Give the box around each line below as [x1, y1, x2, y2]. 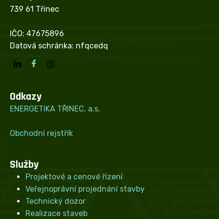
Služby [10, 157, 39, 172]
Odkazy [10, 89, 42, 104]
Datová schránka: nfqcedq [10, 41, 108, 50]
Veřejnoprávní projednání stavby [25, 184, 145, 194]
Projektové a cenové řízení [25, 172, 123, 181]
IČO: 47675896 [10, 28, 64, 38]
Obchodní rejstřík [10, 128, 73, 138]
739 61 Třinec [10, 4, 59, 14]
